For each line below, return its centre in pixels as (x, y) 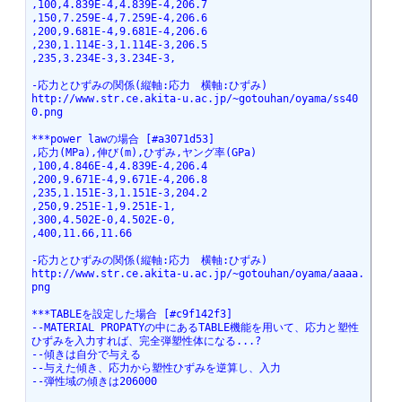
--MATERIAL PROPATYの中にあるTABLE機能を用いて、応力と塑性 (195, 328)
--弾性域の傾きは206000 (94, 382)
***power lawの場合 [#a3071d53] (122, 140)
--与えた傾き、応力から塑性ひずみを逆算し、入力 (156, 368)
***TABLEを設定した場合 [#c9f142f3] (131, 315)
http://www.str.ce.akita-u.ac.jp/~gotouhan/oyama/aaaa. (197, 274)
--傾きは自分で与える (86, 355)
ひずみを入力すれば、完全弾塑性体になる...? (146, 341)
